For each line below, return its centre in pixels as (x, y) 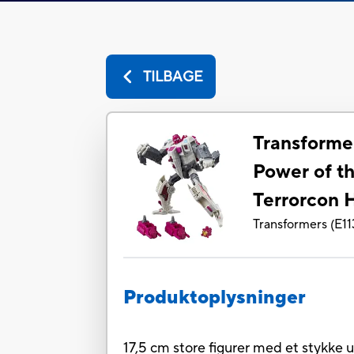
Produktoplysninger (215, 298)
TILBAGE (173, 77)
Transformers (290, 225)
